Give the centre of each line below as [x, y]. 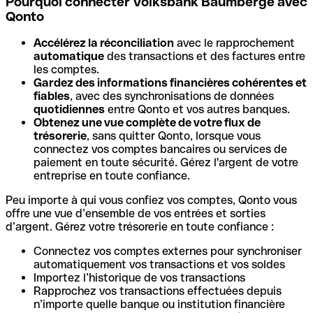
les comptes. [66, 70]
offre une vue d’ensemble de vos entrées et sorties [136, 214]
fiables [52, 96]
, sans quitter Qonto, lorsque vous [174, 136]
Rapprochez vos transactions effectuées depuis [158, 291]
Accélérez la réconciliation [104, 43]
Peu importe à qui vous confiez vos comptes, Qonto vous [151, 201]
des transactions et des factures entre [205, 57]
